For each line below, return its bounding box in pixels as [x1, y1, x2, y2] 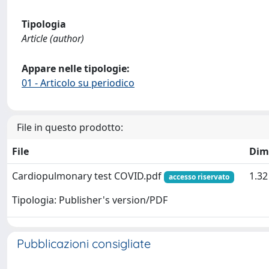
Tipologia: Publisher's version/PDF [12, 193, 168, 207]
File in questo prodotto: [17, 121, 123, 134]
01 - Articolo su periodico [22, 76, 134, 89]
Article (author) [22, 32, 84, 45]
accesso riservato [168, 172, 229, 182]
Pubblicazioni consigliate [17, 236, 151, 251]
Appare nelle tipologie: [22, 62, 130, 75]
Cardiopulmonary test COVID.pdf [12, 169, 164, 183]
